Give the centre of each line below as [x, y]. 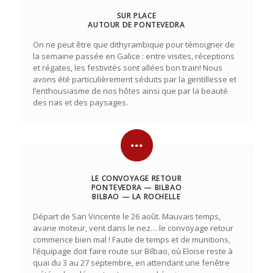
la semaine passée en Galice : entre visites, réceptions [133, 56]
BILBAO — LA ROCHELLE [136, 197]
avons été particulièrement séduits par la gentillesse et [134, 79]
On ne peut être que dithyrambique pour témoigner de [133, 44]
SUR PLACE [136, 16]
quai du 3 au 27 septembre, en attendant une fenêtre [131, 263]
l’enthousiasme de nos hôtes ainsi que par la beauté [130, 91]
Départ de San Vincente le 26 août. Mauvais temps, [126, 216]
